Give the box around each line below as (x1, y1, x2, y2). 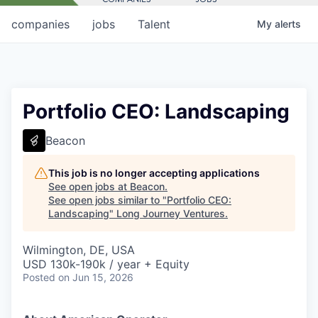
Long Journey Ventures (116, 207, 225, 219)
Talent (138, 16, 170, 31)
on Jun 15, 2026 (58, 270, 133, 283)
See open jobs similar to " (48, 193, 167, 206)
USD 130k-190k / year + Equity (23, 256, 190, 271)
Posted (23, 270, 55, 283)
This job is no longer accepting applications (48, 166, 260, 179)
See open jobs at (48, 180, 130, 192)
